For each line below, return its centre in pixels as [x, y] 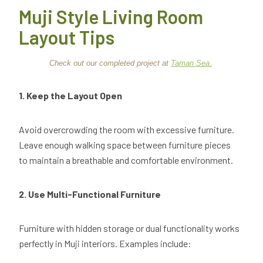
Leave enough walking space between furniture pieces [125, 145]
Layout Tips [68, 37]
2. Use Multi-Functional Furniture [90, 194]
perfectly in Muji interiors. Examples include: [106, 244]
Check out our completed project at [110, 63]
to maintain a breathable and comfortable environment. [127, 160]
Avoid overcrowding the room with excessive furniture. [127, 130]
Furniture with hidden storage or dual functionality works [129, 228]
